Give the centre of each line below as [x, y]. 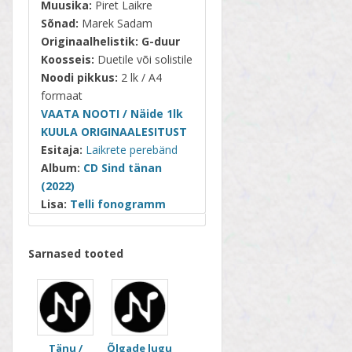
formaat [62, 95]
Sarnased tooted [76, 253]
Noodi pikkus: [79, 77]
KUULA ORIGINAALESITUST [114, 131]
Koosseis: [68, 59]
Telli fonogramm [118, 203]
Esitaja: [62, 149]
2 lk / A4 [140, 77]
